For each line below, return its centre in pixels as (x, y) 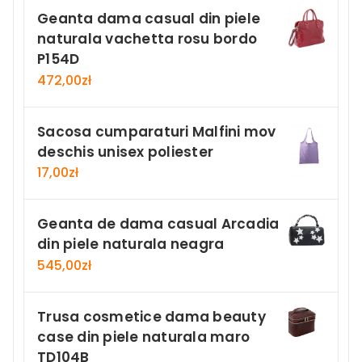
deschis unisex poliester (125, 152)
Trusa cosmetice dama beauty (152, 316)
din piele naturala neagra (131, 244)
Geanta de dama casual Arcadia (158, 224)
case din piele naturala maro (143, 337)
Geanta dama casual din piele (149, 19)
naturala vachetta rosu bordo (147, 39)
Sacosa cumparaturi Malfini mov (157, 131)
